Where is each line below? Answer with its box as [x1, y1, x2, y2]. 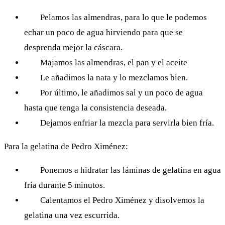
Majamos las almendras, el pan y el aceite [40, 57, 187, 67]
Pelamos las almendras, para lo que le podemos [40, 12, 207, 22]
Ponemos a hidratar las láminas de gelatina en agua [40, 165, 221, 175]
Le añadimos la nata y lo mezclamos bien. [40, 72, 188, 82]
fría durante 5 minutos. [24, 180, 105, 190]
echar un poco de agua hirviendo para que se [24, 27, 183, 37]
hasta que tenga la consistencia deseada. [24, 102, 167, 113]
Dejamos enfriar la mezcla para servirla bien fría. [40, 118, 214, 128]
